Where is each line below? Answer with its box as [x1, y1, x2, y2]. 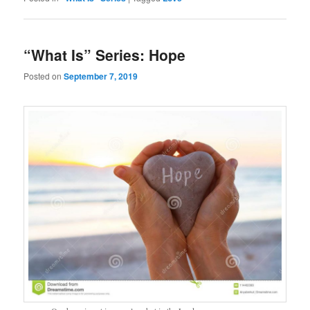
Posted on [24, 70, 64, 82]
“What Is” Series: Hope [24, 44, 186, 65]
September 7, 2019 [64, 70, 138, 83]
